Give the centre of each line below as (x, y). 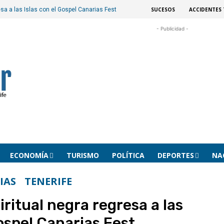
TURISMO (83, 155)
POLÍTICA (128, 155)
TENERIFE (48, 181)
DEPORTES (176, 155)
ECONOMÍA (29, 155)
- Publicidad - (172, 28)
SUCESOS (163, 9)
